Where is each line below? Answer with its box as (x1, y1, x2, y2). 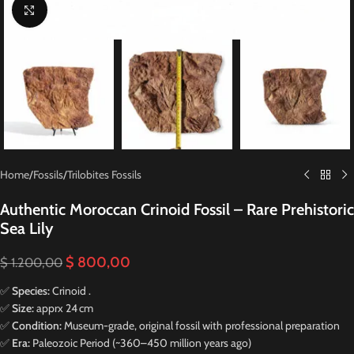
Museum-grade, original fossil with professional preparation (62, 318, 340, 333)
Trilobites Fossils (67, 168, 141, 183)
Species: (12, 284, 50, 299)
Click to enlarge (47, 3, 111, 16)
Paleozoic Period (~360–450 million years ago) (30, 336, 251, 351)
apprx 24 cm (34, 301, 96, 316)
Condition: (12, 318, 62, 333)
